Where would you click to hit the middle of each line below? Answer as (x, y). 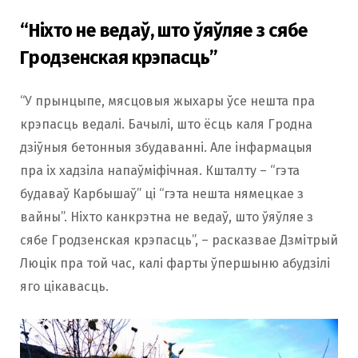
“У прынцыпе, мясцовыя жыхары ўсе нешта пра (167, 101)
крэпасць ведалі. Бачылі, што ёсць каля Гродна (166, 125)
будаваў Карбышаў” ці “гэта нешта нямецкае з (162, 194)
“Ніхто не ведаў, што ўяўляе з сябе (164, 31)
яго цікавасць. (64, 287)
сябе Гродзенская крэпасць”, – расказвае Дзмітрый (179, 241)
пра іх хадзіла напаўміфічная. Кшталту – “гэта (160, 171)
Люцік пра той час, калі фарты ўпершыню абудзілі (175, 264)
